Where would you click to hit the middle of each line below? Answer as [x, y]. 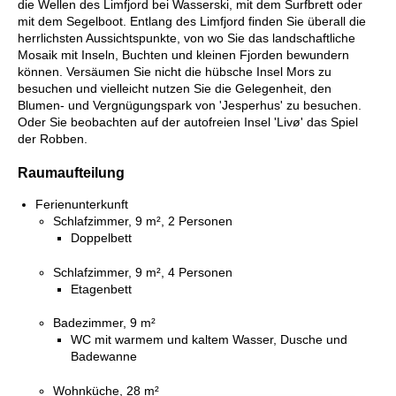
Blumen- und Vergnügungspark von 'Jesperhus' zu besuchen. [190, 106]
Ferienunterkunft [82, 205]
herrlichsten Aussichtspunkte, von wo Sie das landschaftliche [187, 38]
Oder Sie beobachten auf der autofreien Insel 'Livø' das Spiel [188, 122]
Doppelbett [101, 238]
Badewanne [104, 357]
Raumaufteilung [71, 172]
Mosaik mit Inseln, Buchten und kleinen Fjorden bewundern [183, 55]
